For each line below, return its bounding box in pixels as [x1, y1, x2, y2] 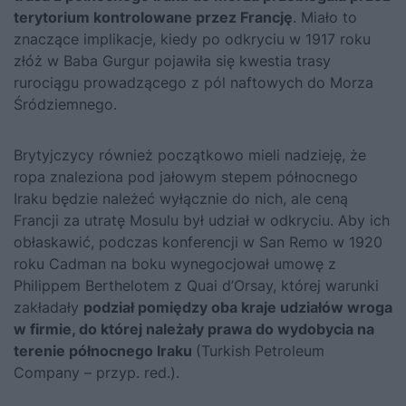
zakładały [14, 297, 83, 316]
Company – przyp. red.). [14, 362, 179, 382]
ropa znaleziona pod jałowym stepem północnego [14, 167, 358, 186]
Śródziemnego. [14, 94, 117, 113]
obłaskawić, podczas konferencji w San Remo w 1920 [14, 232, 382, 251]
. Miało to [293, 7, 357, 26]
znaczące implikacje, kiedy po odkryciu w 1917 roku [14, 29, 371, 48]
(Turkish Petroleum [196, 341, 324, 360]
